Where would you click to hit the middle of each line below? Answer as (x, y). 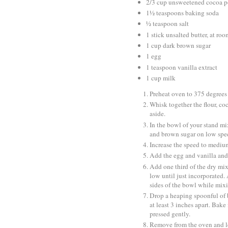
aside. (158, 114)
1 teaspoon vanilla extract (182, 67)
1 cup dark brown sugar (178, 45)
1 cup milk (161, 78)
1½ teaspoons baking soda (182, 13)
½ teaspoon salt (167, 24)
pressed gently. (170, 213)
